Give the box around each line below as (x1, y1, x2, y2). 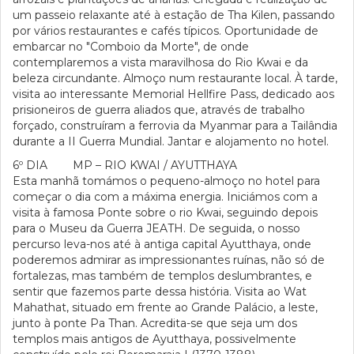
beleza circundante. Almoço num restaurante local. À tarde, (13, 71, 337, 85)
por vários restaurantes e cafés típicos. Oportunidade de (13, 24, 318, 38)
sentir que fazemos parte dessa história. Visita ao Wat (13, 284, 307, 299)
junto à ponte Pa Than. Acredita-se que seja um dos (13, 316, 297, 330)
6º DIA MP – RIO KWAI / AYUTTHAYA (13, 158, 237, 172)
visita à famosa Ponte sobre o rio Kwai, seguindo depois (13, 205, 318, 220)
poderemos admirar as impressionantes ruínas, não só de (13, 253, 325, 267)
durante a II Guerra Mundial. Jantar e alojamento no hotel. (13, 134, 329, 149)
